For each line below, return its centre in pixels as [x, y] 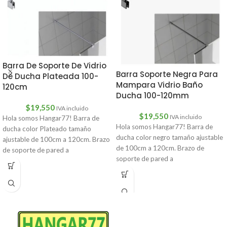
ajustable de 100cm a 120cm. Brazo [56, 139]
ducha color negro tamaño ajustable [169, 137]
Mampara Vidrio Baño [159, 85]
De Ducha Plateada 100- [50, 76]
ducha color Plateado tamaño [47, 128]
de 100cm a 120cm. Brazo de [160, 148]
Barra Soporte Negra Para [167, 74]
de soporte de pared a [36, 150]
